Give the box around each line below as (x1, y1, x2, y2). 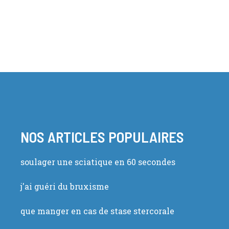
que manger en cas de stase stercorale (20, 205, 174, 217)
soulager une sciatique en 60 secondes (20, 156, 175, 168)
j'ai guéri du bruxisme (20, 181, 109, 192)
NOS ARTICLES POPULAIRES (20, 128, 184, 146)
